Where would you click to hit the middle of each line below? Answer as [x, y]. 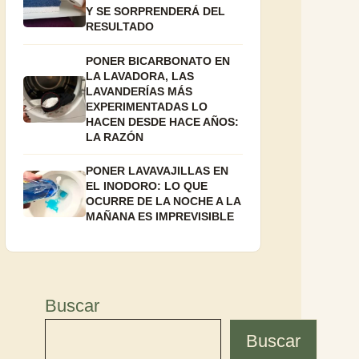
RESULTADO [120, 27]
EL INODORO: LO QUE [147, 186]
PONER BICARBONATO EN [158, 61]
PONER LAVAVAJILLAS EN [157, 171]
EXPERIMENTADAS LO [147, 106]
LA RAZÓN [115, 137]
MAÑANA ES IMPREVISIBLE [160, 217]
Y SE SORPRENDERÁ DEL [156, 12]
